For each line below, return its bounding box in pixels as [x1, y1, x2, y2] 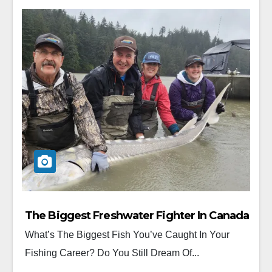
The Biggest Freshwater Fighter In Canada [25, 208, 249, 222]
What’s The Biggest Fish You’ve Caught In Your [25, 229, 229, 240]
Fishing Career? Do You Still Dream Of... [25, 247, 199, 258]
